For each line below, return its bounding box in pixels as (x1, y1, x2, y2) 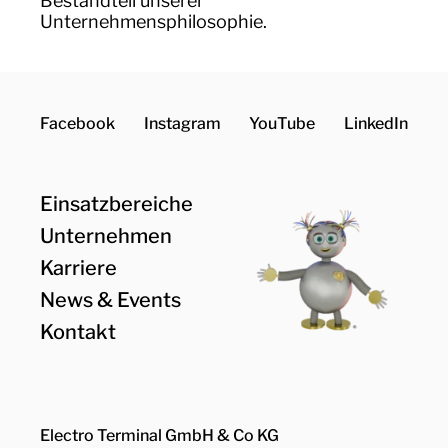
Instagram (143, 114, 221, 133)
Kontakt (40, 320, 116, 344)
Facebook (40, 114, 115, 133)
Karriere (40, 256, 117, 280)
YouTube (249, 114, 316, 133)
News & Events (40, 288, 181, 312)
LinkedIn (343, 114, 408, 133)
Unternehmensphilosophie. (40, 11, 267, 32)
